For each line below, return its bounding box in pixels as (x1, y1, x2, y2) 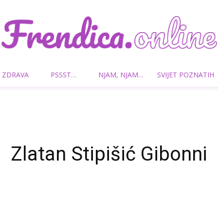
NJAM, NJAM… (98, 70, 144, 79)
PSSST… (51, 70, 76, 79)
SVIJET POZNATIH (157, 70, 214, 79)
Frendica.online (109, 76, 157, 85)
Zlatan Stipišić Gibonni (11, 143, 207, 165)
